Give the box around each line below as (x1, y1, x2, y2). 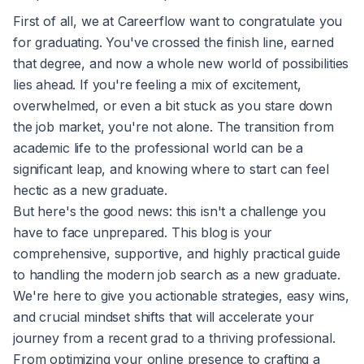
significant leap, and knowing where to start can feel (13, 161, 329, 177)
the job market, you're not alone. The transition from (13, 119, 334, 135)
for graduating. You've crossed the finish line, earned (13, 34, 334, 50)
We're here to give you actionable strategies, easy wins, (13, 288, 350, 304)
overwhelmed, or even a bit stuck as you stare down (13, 97, 332, 114)
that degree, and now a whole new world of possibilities (13, 55, 349, 71)
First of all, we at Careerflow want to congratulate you (13, 13, 343, 29)
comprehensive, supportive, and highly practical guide (13, 245, 340, 262)
